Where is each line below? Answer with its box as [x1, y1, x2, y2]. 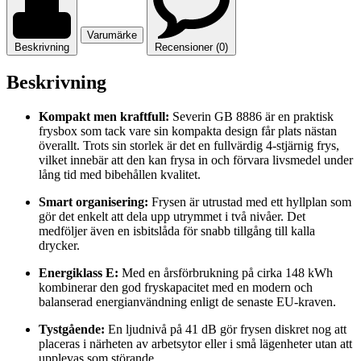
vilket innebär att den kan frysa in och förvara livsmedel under [39, 152, 353, 167]
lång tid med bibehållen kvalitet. [39, 167, 201, 181]
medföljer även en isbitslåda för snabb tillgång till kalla [39, 223, 315, 238]
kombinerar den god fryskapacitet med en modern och [39, 280, 313, 294]
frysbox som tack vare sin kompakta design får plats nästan [39, 123, 337, 138]
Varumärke [87, 28, 137, 41]
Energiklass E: [39, 265, 118, 280]
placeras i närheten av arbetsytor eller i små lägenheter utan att [39, 336, 352, 351]
